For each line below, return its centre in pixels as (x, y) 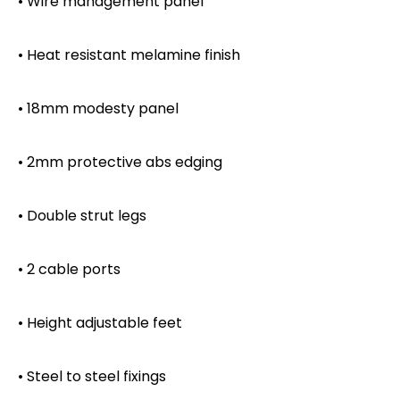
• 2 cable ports (69, 269)
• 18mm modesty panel (98, 108)
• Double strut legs (82, 215)
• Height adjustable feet (100, 322)
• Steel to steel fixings (92, 376)
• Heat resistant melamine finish (129, 54)
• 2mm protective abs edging (120, 162)
